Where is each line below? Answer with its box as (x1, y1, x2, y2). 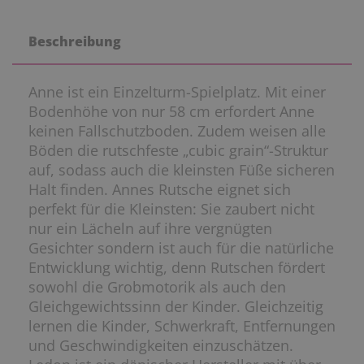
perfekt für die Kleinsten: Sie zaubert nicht (28, 199, 314, 219)
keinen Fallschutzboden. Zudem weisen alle (28, 121, 326, 141)
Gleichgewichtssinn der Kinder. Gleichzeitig (28, 297, 323, 317)
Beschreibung (28, 32, 121, 51)
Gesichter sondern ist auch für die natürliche (28, 238, 334, 258)
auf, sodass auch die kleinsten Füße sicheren (28, 160, 335, 180)
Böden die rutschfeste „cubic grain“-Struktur (28, 141, 328, 161)
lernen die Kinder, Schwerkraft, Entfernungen (28, 316, 336, 336)
